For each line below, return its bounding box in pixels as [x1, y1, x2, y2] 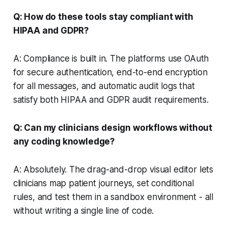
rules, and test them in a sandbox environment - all [13, 191, 214, 202]
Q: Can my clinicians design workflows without [13, 122, 213, 133]
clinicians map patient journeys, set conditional [13, 178, 194, 188]
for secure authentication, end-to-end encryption [13, 67, 208, 77]
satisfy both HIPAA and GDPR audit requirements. [13, 94, 209, 105]
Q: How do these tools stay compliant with [13, 11, 193, 22]
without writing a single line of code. [13, 205, 154, 216]
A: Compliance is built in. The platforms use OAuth [13, 53, 209, 64]
